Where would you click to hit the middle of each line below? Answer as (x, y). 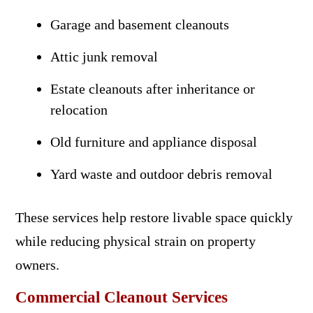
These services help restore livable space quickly (154, 217)
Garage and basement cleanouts (139, 24)
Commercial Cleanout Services (121, 297)
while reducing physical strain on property (135, 241)
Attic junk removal (104, 56)
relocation (79, 109)
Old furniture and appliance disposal (153, 141)
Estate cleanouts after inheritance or (152, 88)
